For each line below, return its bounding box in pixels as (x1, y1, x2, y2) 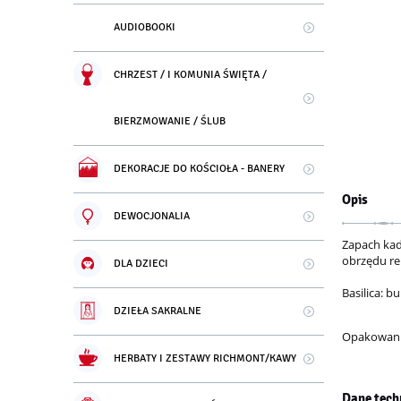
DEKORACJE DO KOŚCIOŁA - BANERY (114, 162, 285, 176)
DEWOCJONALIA (114, 209, 190, 224)
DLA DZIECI (114, 257, 168, 271)
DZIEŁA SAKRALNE (114, 304, 201, 319)
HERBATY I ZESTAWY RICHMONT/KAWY (114, 352, 296, 366)
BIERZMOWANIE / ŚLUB (114, 115, 226, 129)
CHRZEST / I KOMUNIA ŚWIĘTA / (114, 68, 267, 82)
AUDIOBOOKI (114, 21, 175, 35)
